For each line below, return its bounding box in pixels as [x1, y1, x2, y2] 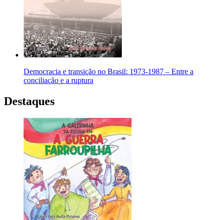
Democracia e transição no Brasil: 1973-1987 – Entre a [24, 67, 193, 76]
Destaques [4, 95, 55, 108]
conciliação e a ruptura [24, 76, 93, 85]
